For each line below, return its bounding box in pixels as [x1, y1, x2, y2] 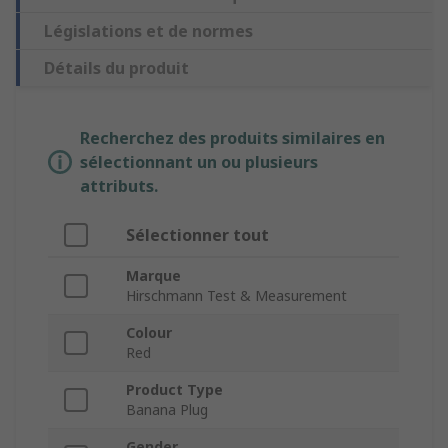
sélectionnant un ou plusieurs [80, 151, 318, 174]
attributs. [80, 175, 158, 198]
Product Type [126, 380, 223, 400]
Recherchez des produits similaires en [80, 127, 385, 150]
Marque [126, 266, 181, 286]
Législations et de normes [44, 20, 253, 43]
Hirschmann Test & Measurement [126, 286, 347, 306]
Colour [126, 323, 172, 343]
